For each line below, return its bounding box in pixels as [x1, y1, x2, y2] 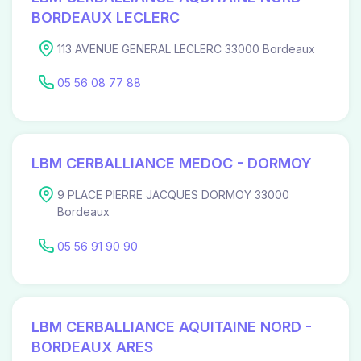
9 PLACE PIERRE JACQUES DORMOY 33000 [57, 188, 289, 202]
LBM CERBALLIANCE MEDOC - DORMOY [31, 155, 312, 172]
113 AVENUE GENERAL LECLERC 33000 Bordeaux [57, 41, 315, 56]
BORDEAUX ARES [31, 338, 153, 355]
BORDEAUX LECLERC [31, 8, 180, 26]
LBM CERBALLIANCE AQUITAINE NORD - [31, 317, 312, 335]
